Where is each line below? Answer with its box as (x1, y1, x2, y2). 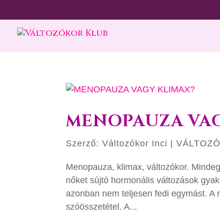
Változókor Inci (102, 138, 168, 148)
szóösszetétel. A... (66, 202, 137, 212)
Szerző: (66, 138, 103, 148)
